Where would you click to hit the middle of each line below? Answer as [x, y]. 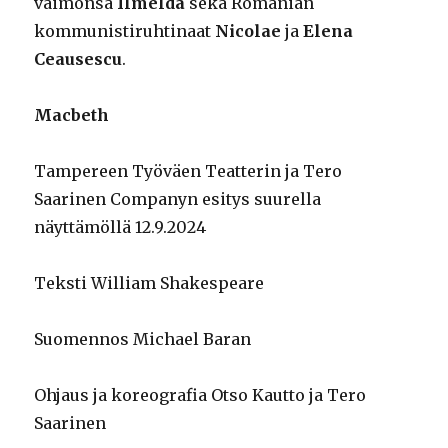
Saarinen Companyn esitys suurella [178, 199]
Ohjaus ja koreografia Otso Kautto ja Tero [200, 395]
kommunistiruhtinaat [125, 31]
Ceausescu [78, 59]
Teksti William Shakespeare [149, 283]
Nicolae [248, 31]
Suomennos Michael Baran [143, 339]
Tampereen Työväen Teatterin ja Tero [188, 171]
